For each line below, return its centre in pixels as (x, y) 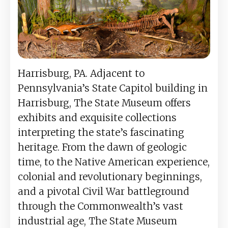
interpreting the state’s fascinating (101, 132)
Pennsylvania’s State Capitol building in (113, 88)
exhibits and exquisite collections (97, 117)
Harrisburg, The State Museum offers (104, 103)
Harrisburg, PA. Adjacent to (81, 73)
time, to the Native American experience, (114, 162)
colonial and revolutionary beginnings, (110, 176)
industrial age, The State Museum (97, 221)
